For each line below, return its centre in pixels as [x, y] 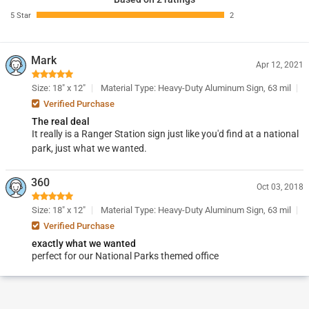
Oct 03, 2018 [280, 187]
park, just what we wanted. [89, 148]
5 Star [21, 16]
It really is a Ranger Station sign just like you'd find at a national [165, 134]
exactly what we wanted [84, 243]
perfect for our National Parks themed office [125, 256]
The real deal [61, 121]
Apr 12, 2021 [280, 65]
